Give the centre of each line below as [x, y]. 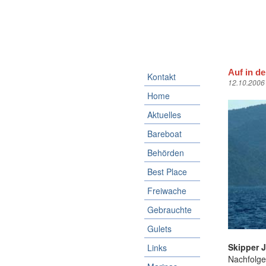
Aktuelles [164, 115]
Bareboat [164, 134]
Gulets [159, 229]
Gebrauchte [169, 210]
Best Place [167, 172]
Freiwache [167, 191]
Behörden [165, 153]
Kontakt [161, 77]
